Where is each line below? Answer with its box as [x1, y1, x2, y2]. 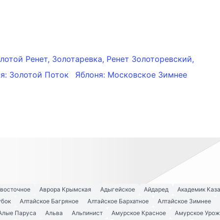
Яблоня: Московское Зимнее [75, 70, 187, 80]
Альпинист [72, 209, 103, 217]
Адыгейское [100, 186, 135, 193]
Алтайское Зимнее [158, 197, 211, 205]
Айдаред [144, 186, 168, 193]
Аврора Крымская [39, 186, 91, 193]
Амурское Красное [111, 209, 166, 217]
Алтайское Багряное [20, 197, 79, 205]
